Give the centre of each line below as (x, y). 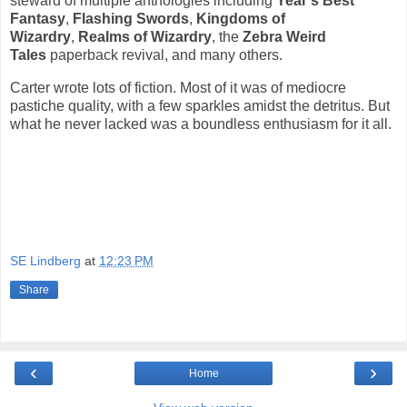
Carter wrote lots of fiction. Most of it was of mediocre (178, 87)
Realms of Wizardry (145, 37)
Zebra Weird (284, 37)
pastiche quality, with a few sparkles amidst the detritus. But (200, 105)
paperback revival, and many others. (164, 55)
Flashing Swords (131, 19)
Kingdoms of (241, 19)
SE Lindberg (45, 260)
